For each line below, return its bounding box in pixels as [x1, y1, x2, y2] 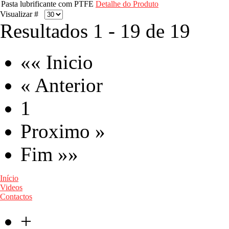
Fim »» [20, 143, 78, 166]
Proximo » [20, 120, 105, 143]
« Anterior [20, 74, 103, 97]
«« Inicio [20, 51, 93, 74]
